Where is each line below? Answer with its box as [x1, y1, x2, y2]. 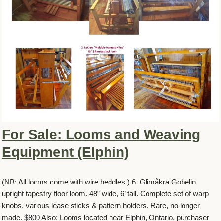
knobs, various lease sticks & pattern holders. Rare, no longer [2, 201, 200, 210]
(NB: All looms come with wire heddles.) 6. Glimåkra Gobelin [2, 177, 196, 186]
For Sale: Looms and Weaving [2, 126, 201, 142]
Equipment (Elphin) [2, 144, 129, 160]
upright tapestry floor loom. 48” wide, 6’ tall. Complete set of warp [2, 189, 209, 198]
